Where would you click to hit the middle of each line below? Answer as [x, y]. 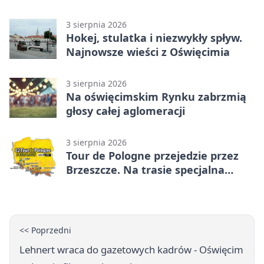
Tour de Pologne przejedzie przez [152, 156]
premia [85, 184]
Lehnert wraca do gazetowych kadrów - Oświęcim [131, 250]
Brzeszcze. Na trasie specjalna [145, 170]
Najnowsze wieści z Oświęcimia [148, 52]
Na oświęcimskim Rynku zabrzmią [156, 97]
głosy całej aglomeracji [126, 111]
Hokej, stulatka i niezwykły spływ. [154, 38]
